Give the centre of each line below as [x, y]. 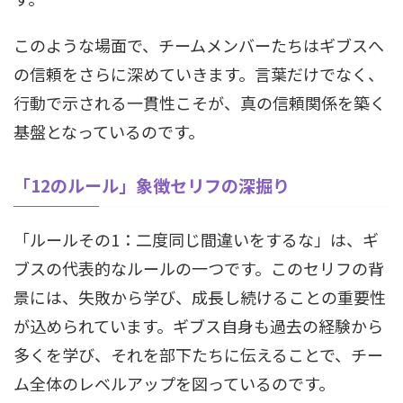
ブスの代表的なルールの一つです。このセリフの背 [199, 268]
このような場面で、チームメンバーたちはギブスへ [199, 45]
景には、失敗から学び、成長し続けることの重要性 [200, 297]
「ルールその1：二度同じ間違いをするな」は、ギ [196, 239]
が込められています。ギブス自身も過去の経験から [198, 326]
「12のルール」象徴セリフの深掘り [152, 185]
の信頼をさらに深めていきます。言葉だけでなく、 [199, 74]
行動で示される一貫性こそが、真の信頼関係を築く [200, 103]
